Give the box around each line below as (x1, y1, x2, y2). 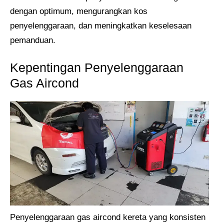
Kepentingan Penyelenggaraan (10, 60, 183, 75)
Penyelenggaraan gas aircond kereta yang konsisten (10, 212, 205, 222)
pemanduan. (10, 35, 55, 45)
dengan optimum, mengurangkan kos (10, 6, 147, 16)
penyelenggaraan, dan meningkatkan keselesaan (10, 20, 191, 30)
